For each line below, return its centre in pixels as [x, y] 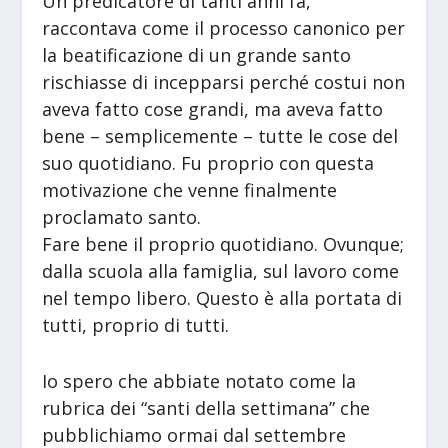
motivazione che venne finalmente [190, 190]
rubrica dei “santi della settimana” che [206, 408]
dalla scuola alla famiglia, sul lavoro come [221, 271]
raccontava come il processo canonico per [224, 28]
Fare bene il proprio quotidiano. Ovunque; [223, 244]
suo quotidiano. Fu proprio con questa [208, 163]
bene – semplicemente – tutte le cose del [220, 136]
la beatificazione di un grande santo [197, 55]
